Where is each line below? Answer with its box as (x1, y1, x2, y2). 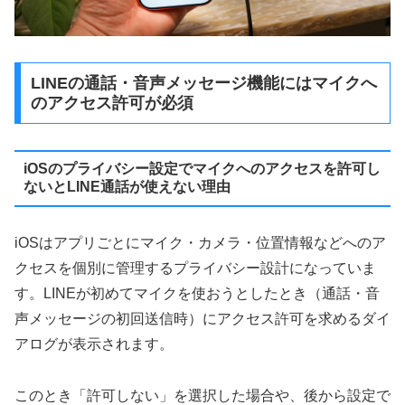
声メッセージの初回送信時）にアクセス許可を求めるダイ (14, 310, 391, 326)
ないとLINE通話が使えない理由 (23, 179, 231, 195)
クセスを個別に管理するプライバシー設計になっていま (14, 259, 376, 276)
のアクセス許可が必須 (30, 93, 193, 112)
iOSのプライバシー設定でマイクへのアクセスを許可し (23, 161, 381, 177)
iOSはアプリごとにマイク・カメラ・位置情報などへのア (14, 234, 386, 250)
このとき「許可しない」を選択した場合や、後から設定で (14, 387, 391, 403)
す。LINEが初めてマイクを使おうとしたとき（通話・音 (14, 285, 380, 301)
